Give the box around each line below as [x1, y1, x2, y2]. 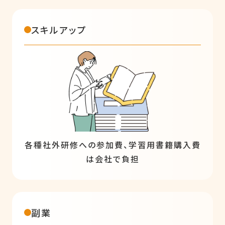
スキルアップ [31, 23, 86, 36]
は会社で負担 [85, 152, 140, 165]
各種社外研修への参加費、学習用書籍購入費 [24, 138, 201, 151]
